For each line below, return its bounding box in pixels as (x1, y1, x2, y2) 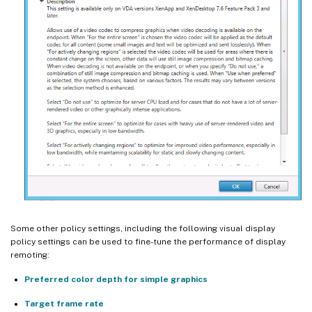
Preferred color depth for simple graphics (24, 274, 208, 285)
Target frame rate (24, 299, 104, 309)
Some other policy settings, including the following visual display (10, 224, 275, 234)
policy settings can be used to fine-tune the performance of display (10, 237, 286, 247)
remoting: (10, 250, 49, 260)
